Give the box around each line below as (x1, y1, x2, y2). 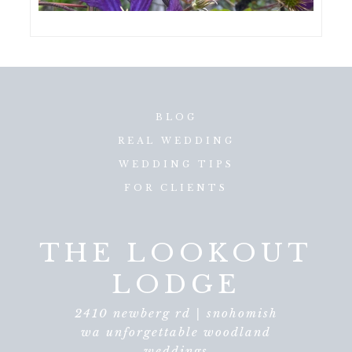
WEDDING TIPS (118, 159, 234, 170)
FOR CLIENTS (124, 182, 228, 194)
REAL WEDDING (117, 135, 235, 147)
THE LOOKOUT (39, 236, 313, 269)
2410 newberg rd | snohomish (74, 305, 278, 321)
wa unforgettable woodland (81, 324, 271, 339)
